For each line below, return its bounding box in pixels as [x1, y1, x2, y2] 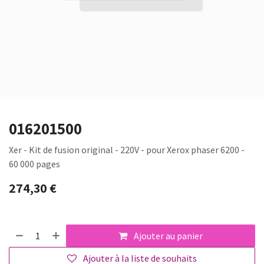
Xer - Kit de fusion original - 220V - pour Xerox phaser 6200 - [9, 144, 245, 156]
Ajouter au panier [132, 230, 203, 242]
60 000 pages [9, 158, 60, 170]
